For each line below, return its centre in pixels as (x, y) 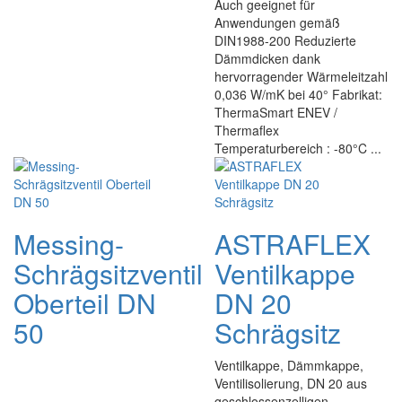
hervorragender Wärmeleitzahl (301, 76)
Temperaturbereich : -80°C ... (298, 148)
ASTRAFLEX (293, 244)
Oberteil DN (85, 303)
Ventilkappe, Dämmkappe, (289, 365)
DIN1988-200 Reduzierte (285, 40)
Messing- (69, 244)
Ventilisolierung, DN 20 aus (291, 383)
